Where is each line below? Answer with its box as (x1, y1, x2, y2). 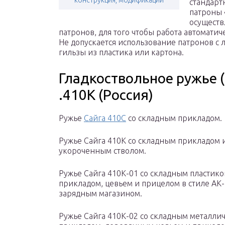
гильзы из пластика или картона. (59, 48, 184, 57)
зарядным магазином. (59, 189, 142, 198)
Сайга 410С (84, 114, 126, 123)
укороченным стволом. (59, 146, 146, 156)
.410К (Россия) (59, 87, 153, 103)
